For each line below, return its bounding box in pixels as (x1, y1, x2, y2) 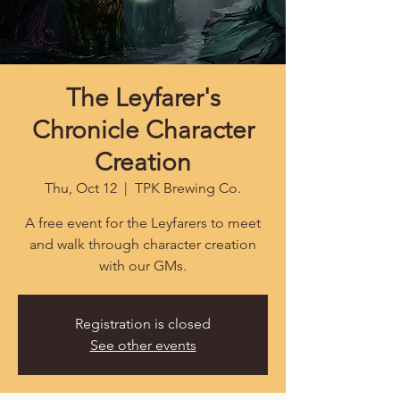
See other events (89, 337, 196, 354)
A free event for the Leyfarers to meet (25, 214, 261, 231)
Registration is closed (75, 315, 211, 332)
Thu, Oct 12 (45, 179, 117, 196)
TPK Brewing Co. (135, 179, 241, 196)
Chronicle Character (31, 115, 254, 145)
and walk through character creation (29, 236, 256, 253)
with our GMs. (99, 257, 187, 274)
